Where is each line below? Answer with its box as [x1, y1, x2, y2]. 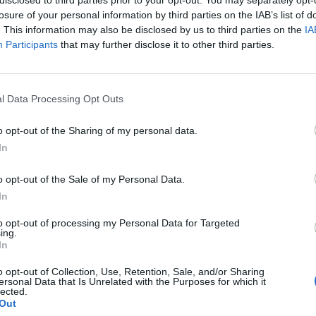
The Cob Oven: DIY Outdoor [44, 112, 219, 130]
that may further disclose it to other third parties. [58, 38, 274, 50]
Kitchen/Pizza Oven [44, 130, 173, 147]
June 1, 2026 [154, 152, 199, 163]
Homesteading [48, 287, 101, 298]
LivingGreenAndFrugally [44, 152, 145, 163]
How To [48, 92, 75, 102]
